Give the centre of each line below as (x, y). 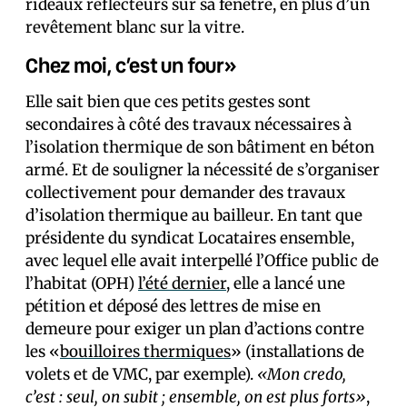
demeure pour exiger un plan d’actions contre (195, 329)
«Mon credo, (302, 374)
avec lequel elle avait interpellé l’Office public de (202, 261)
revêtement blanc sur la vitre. (135, 27)
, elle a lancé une (286, 283)
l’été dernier (182, 283)
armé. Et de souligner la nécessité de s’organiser (203, 170)
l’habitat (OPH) (82, 283)
